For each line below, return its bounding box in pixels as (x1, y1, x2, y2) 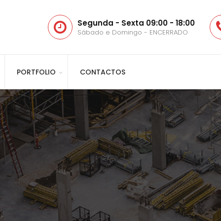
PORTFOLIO (17, 67, 56, 77)
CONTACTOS (80, 67, 125, 77)
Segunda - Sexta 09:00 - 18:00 (77, 18, 195, 28)
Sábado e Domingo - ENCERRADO (77, 28, 188, 37)
